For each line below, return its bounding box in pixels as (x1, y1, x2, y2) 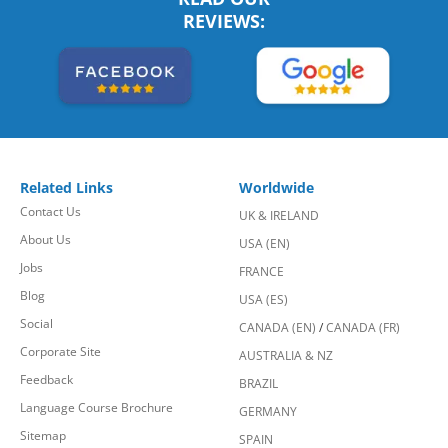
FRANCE (239, 262, 284, 280)
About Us (20, 230, 71, 248)
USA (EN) (239, 234, 290, 252)
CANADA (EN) (239, 318, 316, 336)
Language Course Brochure (20, 398, 173, 416)
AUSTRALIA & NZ (239, 346, 333, 364)
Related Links (20, 177, 113, 197)
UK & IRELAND (239, 206, 319, 224)
